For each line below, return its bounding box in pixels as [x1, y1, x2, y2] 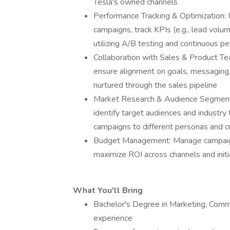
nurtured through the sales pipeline [93, 80, 217, 91]
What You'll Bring [73, 185, 143, 196]
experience [93, 213, 132, 224]
